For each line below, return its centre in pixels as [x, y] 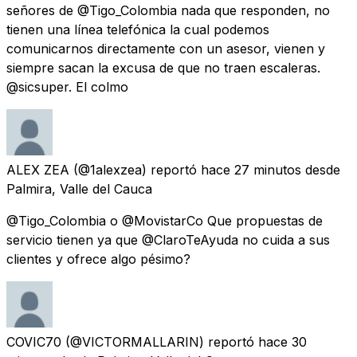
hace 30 [282, 341]
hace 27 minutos [251, 169]
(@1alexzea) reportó [135, 169]
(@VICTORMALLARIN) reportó [160, 341]
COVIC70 [34, 341]
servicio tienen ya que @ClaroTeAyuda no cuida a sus [168, 239]
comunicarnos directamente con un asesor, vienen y [166, 48]
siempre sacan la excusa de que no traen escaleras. [163, 67]
